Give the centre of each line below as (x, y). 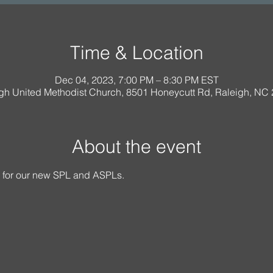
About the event (136, 147)
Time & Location (136, 53)
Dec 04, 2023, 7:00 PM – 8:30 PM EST (136, 80)
